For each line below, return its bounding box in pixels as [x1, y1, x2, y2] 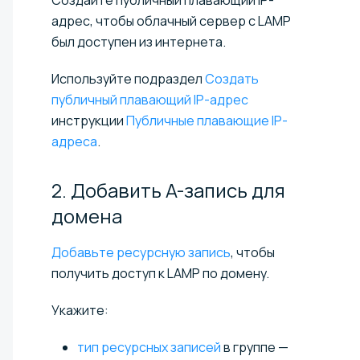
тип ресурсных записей [77, 337, 221, 356]
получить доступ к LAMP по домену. [51, 264, 269, 282]
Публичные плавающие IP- [126, 111, 288, 129]
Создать [205, 69, 259, 88]
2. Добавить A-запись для [51, 176, 285, 203]
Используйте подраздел [51, 69, 205, 88]
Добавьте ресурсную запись [51, 243, 231, 261]
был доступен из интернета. [51, 32, 226, 51]
